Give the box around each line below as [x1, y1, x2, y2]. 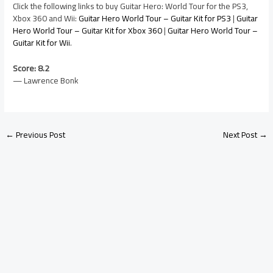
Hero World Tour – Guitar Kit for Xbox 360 [13, 22, 163, 38]
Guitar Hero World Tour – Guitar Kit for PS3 [79, 10, 232, 26]
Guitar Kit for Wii [13, 34, 71, 51]
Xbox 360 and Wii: [13, 10, 79, 26]
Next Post [222, 126, 259, 143]
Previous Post [14, 126, 66, 143]
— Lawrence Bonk [13, 72, 79, 88]
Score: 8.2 [13, 60, 50, 76]
